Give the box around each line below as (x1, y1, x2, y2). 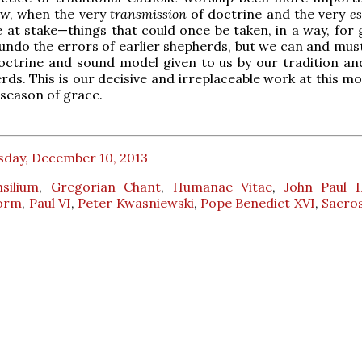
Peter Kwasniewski (78, 195, 194, 212)
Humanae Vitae (172, 179, 273, 196)
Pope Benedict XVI (200, 195, 315, 212)
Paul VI (28, 195, 72, 212)
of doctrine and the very (191, 6, 350, 23)
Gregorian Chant (50, 179, 162, 196)
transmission (109, 6, 192, 23)
